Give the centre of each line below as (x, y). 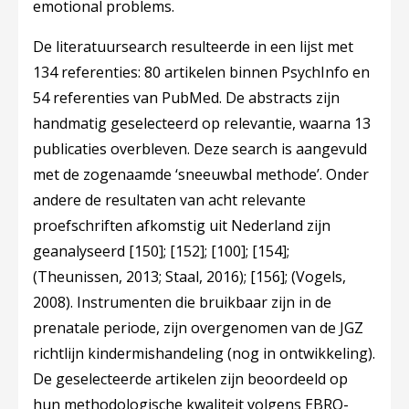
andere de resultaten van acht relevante (169, 200)
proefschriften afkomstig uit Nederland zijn (182, 225)
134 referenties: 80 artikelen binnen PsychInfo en (201, 72)
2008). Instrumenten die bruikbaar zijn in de (182, 302)
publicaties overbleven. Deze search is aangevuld (200, 149)
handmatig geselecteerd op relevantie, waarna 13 (202, 123)
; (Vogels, (315, 277)
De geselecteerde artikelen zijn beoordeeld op (190, 379)
